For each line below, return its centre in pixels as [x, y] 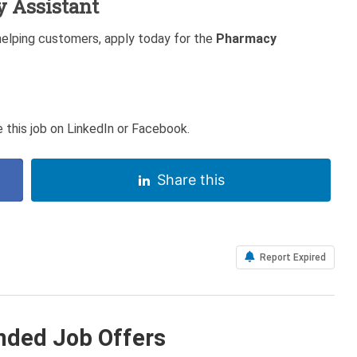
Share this [190, 179]
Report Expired [292, 257]
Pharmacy [246, 38]
